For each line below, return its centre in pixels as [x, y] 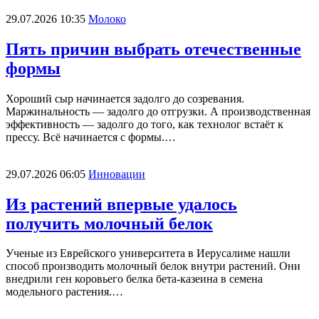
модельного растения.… [64, 292]
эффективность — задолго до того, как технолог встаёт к [145, 124]
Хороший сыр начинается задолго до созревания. [125, 98]
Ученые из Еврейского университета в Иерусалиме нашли [148, 253]
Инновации [117, 174]
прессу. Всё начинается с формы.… [91, 137]
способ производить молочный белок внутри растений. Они [153, 266]
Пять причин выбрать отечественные [153, 49]
